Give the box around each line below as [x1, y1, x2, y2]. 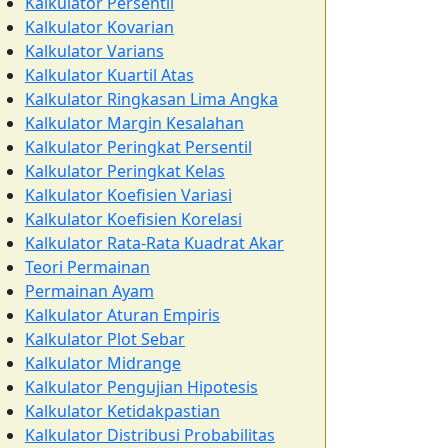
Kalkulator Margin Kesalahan [25, 112, 244, 134]
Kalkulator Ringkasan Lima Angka [25, 88, 278, 110]
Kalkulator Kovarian [25, 16, 174, 38]
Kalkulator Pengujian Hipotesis [25, 376, 258, 398]
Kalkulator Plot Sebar [25, 328, 185, 350]
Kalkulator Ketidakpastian [25, 400, 220, 422]
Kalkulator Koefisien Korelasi [25, 208, 242, 230]
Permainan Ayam [25, 280, 154, 302]
